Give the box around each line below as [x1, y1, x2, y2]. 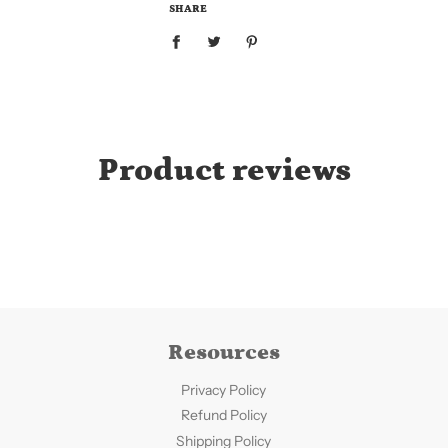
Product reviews [97, 152, 351, 189]
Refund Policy [180, 406, 267, 424]
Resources [167, 339, 280, 365]
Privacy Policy [181, 380, 267, 399]
